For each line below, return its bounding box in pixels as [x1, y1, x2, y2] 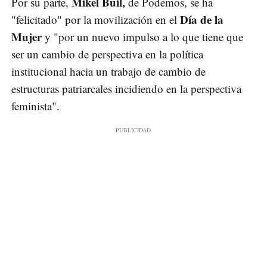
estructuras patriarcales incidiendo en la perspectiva [11, 81, 241, 97]
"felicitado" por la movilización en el [11, 12, 177, 27]
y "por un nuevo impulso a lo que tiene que [42, 29, 243, 45]
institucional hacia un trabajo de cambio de [11, 64, 206, 79]
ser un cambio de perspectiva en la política [11, 46, 203, 62]
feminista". [11, 98, 60, 114]
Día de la [177, 11, 223, 28]
